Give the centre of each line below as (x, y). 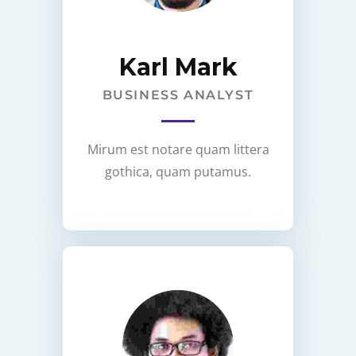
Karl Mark (178, 67)
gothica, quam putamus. (178, 171)
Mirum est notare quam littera (178, 149)
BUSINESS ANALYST (178, 95)
